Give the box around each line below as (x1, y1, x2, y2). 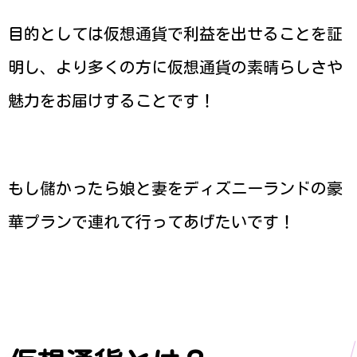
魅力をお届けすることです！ (8, 92, 215, 108)
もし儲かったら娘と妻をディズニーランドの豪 (8, 180, 343, 197)
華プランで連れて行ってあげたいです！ (8, 214, 295, 230)
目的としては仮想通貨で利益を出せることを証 (8, 25, 343, 41)
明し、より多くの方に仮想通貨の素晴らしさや (8, 58, 343, 75)
